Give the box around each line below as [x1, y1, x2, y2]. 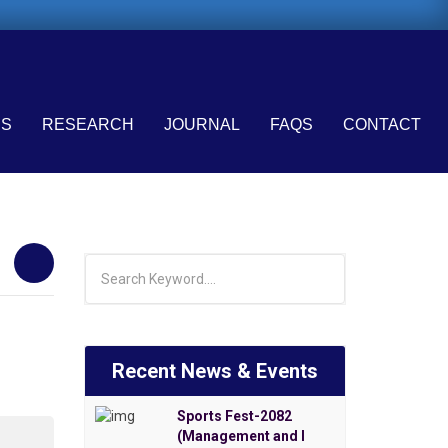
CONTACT [342, 116, 421, 134]
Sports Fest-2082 [176, 408, 292, 425]
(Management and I [176, 428, 305, 445]
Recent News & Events [111, 359, 318, 384]
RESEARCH [41, 116, 134, 134]
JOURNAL [163, 116, 240, 134]
